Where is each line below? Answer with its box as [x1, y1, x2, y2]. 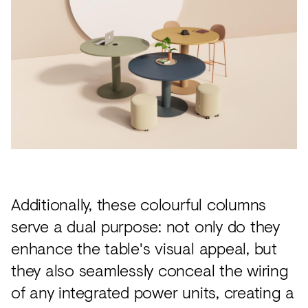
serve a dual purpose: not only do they [11, 214, 280, 239]
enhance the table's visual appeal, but [11, 236, 277, 261]
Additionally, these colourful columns [11, 192, 267, 217]
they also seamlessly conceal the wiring [11, 258, 289, 283]
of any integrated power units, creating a [11, 280, 295, 305]
